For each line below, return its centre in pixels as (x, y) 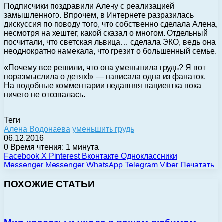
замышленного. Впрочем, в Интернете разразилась (99, 15)
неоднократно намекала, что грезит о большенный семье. (110, 51)
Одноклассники (149, 156)
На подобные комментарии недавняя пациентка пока (103, 85)
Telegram (141, 165)
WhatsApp (105, 165)
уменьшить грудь (103, 129)
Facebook (22, 156)
